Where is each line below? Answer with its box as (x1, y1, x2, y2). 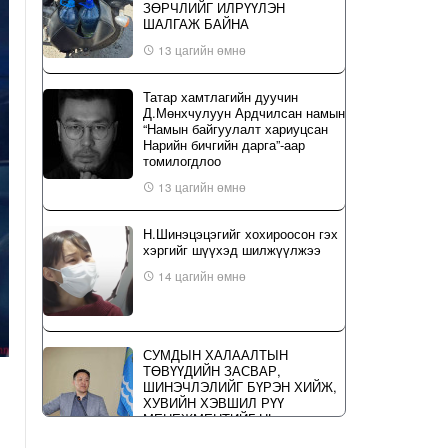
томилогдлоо (143, 151, 221, 170)
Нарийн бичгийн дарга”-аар (143, 135, 305, 154)
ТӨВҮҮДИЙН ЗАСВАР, (143, 361, 281, 380)
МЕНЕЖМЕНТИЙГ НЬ (143, 409, 277, 428)
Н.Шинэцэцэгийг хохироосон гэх (143, 224, 338, 243)
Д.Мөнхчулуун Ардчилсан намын (143, 103, 345, 122)
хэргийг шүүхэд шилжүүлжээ (143, 240, 321, 259)
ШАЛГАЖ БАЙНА (143, 14, 249, 33)
